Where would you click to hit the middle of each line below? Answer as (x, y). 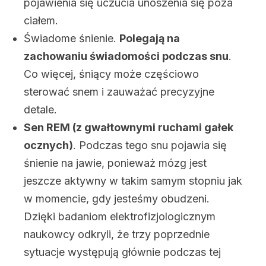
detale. (40, 110)
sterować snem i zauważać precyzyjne (119, 92)
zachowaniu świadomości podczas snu (126, 56)
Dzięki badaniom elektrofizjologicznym (120, 216)
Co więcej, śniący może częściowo (111, 74)
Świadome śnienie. (72, 38)
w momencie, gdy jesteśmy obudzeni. (117, 199)
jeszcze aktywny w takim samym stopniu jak (133, 181)
